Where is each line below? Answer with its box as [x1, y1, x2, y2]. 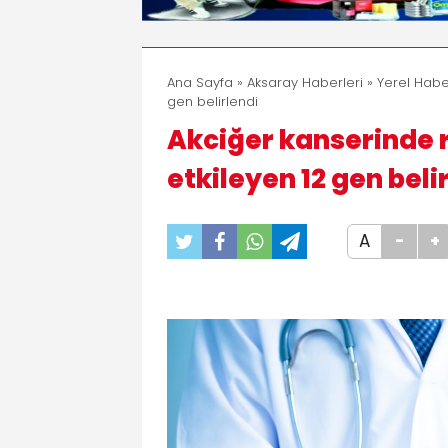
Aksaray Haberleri [247, 72, 363, 92]
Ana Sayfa [167, 72, 233, 92]
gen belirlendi [167, 91, 258, 111]
